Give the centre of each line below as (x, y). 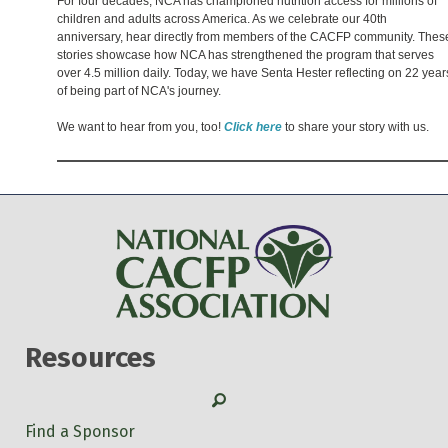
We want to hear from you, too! (140, 126)
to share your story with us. (355, 126)
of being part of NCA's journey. (139, 90)
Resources (90, 357)
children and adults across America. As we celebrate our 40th (222, 18)
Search (237, 398)
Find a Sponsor (80, 431)
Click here (253, 126)
